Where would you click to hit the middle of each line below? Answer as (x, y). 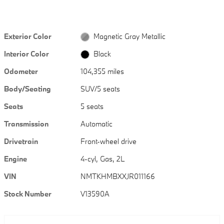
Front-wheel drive (109, 141)
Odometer (21, 71)
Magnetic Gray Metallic (129, 36)
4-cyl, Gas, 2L (103, 158)
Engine (15, 158)
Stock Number (28, 193)
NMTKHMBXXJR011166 (118, 176)
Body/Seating (27, 88)
